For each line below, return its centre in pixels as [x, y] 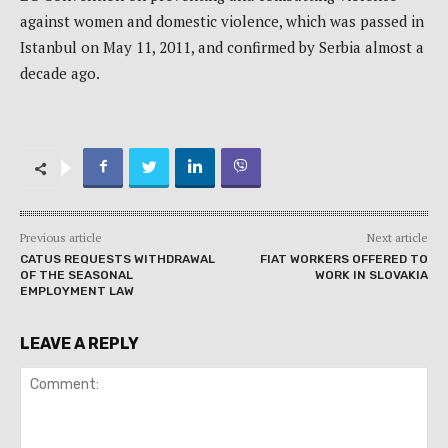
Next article [397, 238]
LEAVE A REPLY [79, 344]
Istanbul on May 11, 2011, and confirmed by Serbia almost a [222, 47]
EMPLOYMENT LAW [77, 291]
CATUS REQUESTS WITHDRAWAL [117, 259]
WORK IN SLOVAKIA [371, 275]
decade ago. [60, 73]
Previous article [61, 238]
